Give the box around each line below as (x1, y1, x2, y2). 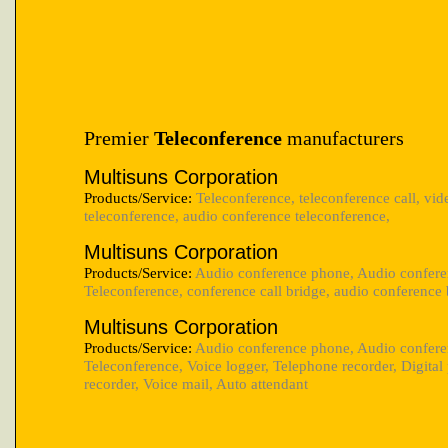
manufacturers (282, 126, 404, 149)
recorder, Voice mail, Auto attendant (84, 374, 308, 392)
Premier (84, 126, 154, 149)
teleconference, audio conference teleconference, (84, 206, 390, 224)
